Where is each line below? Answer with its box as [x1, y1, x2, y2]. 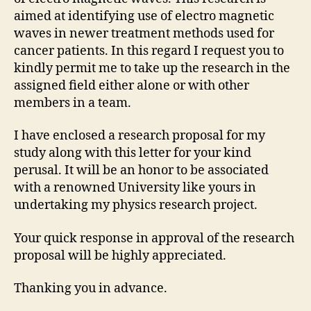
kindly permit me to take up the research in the [14, 60, 290, 76]
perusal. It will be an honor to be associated [14, 162, 269, 178]
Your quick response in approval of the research [14, 230, 294, 246]
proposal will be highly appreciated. [14, 247, 226, 264]
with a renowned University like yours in [14, 180, 256, 196]
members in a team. [14, 94, 131, 111]
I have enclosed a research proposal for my [14, 128, 265, 144]
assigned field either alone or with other [14, 77, 249, 94]
